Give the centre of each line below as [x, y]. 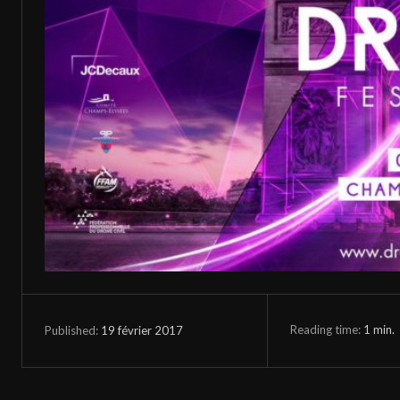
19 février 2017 [142, 331]
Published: [71, 331]
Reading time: [327, 330]
